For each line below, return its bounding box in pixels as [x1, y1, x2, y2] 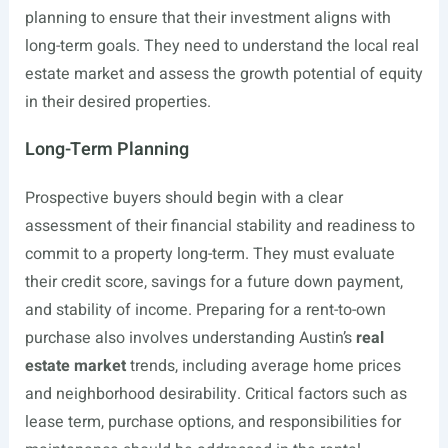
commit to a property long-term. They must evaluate [24, 242, 395, 266]
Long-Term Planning [24, 136, 189, 163]
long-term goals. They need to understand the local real [24, 34, 419, 58]
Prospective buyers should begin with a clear [24, 186, 343, 210]
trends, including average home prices [125, 354, 401, 378]
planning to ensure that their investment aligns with [24, 6, 391, 30]
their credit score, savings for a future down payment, [24, 270, 403, 294]
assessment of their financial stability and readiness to [24, 214, 415, 238]
